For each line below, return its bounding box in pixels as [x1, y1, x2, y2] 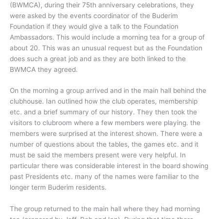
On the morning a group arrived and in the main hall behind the [10, 87, 206, 95]
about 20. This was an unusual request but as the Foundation [10, 44, 202, 52]
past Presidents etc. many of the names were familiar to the [10, 173, 199, 181]
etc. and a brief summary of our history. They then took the [10, 108, 197, 116]
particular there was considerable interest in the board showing [10, 162, 208, 170]
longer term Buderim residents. [10, 183, 107, 192]
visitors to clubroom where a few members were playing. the [10, 119, 200, 127]
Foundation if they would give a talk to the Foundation [10, 22, 178, 30]
